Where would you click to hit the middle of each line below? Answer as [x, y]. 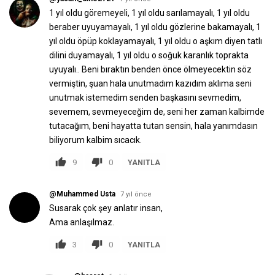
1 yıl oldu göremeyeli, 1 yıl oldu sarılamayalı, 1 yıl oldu [149, 13]
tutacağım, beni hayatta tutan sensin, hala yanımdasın [153, 126]
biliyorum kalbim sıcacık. [95, 140]
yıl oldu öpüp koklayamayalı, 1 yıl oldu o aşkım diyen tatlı [156, 41]
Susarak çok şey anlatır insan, [106, 208]
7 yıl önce [136, 194]
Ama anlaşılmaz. [82, 222]
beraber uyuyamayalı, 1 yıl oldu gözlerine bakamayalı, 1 [155, 27]
